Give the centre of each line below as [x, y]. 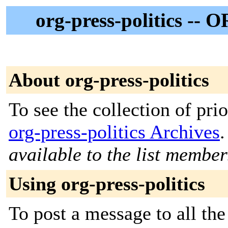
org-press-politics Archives [114, 132]
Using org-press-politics [107, 184]
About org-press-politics [109, 80]
